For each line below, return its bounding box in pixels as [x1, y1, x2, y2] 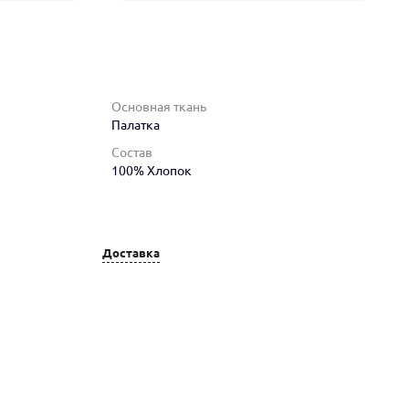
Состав [111, 144, 152, 160]
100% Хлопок [111, 163, 192, 178]
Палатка [111, 117, 160, 132]
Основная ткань [111, 99, 206, 114]
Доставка [102, 246, 160, 260]
